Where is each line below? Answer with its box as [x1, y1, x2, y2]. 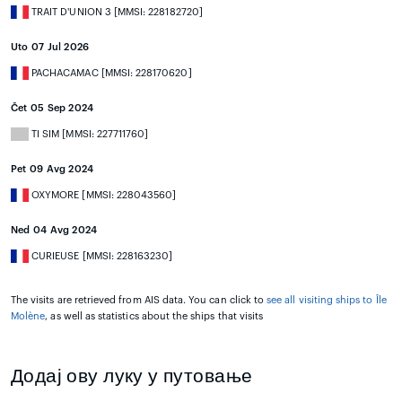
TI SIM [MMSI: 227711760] [29, 128, 149, 139]
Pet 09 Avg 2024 [11, 163, 94, 174]
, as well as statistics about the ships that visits [45, 310, 264, 321]
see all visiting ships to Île [267, 294, 387, 305]
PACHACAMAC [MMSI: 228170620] [29, 67, 192, 78]
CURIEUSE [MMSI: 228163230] [29, 250, 173, 261]
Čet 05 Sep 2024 [11, 102, 94, 113]
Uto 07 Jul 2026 [11, 41, 90, 52]
